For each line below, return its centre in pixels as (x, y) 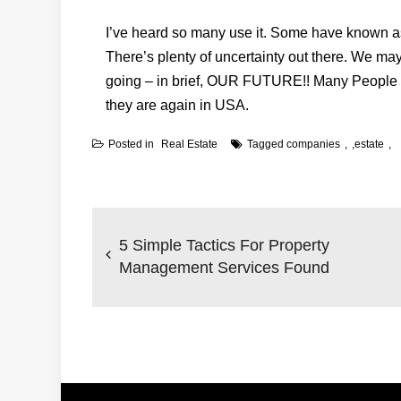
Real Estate (189, 144)
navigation (149, 237)
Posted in (132, 144)
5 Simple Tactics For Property (224, 245)
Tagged (267, 144)
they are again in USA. (177, 105)
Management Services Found (224, 267)
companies (313, 144)
